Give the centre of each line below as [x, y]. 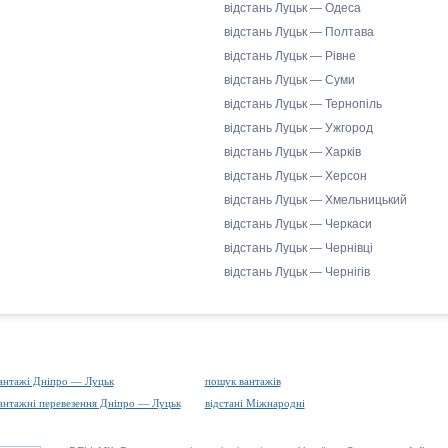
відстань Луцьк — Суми [289, 80]
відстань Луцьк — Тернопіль [303, 104]
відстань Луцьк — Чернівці [298, 248]
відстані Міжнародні [254, 403]
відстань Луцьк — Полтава [299, 32]
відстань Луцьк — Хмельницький [315, 200]
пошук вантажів [242, 381]
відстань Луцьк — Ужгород [298, 128]
